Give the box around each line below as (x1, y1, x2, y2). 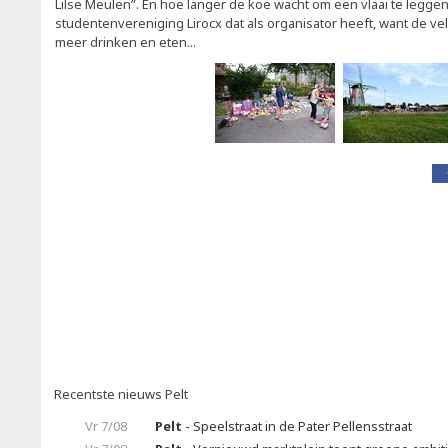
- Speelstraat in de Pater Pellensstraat (182, 417, 412, 435)
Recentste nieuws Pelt (54, 385, 188, 403)
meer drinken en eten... (55, 33, 196, 51)
